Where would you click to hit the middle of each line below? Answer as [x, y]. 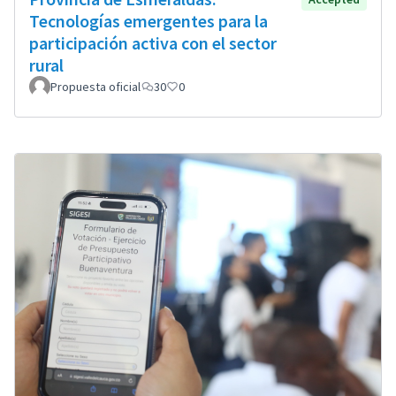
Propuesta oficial [95, 87]
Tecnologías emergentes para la [148, 21]
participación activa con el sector [153, 43]
